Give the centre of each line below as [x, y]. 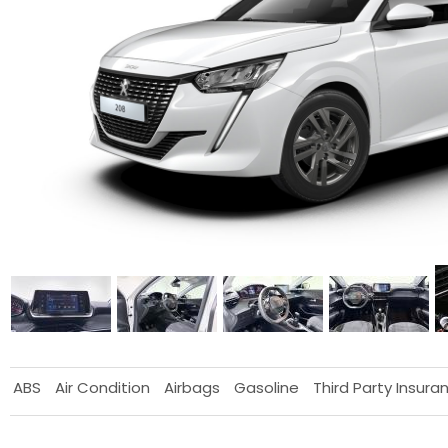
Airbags [192, 388]
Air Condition [102, 388]
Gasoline [266, 388]
